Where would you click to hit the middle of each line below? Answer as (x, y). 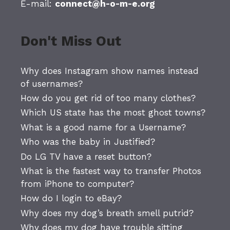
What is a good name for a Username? (103, 127)
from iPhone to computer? (77, 184)
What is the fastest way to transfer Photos (111, 171)
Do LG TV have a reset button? (86, 156)
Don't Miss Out (71, 41)
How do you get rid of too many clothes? (108, 98)
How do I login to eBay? (71, 198)
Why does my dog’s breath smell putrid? (107, 213)
